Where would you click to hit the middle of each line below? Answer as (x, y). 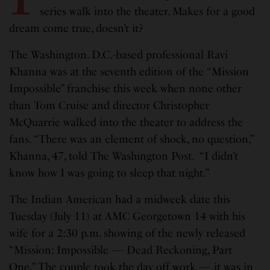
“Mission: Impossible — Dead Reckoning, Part (121, 250)
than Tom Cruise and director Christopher (109, 105)
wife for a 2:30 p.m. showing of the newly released (127, 233)
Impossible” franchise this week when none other (126, 88)
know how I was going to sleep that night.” (110, 173)
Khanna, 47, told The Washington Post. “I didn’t (124, 156)
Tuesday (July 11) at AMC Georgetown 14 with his (127, 216)
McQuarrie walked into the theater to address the (126, 122)
